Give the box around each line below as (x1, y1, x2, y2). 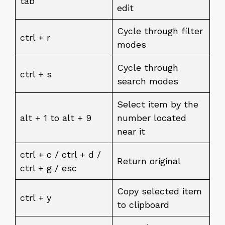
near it (117, 126, 145, 137)
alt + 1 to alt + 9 (20, 112, 91, 123)
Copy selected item (117, 185, 202, 196)
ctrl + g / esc (20, 162, 77, 173)
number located (117, 112, 186, 123)
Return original (117, 155, 181, 166)
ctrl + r (20, 32, 50, 43)
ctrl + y (20, 192, 51, 203)
